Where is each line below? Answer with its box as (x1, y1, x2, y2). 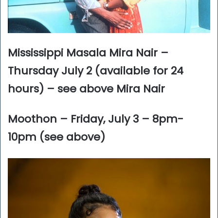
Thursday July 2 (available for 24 (8, 63, 183, 79)
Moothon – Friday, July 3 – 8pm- (8, 111, 183, 127)
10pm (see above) (8, 129, 105, 145)
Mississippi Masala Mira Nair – (8, 45, 168, 61)
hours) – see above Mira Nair (8, 81, 165, 97)
